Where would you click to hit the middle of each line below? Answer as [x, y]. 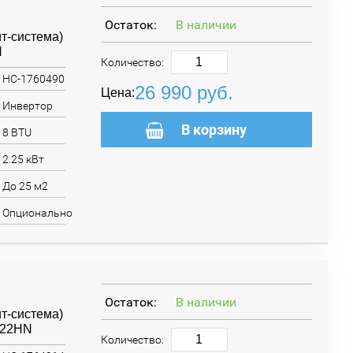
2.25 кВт [23, 159]
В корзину [214, 130]
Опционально [37, 213]
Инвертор [27, 106]
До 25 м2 [25, 186]
